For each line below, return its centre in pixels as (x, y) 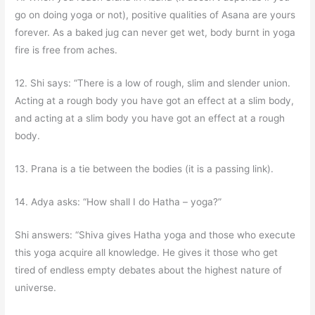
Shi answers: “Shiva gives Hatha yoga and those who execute (155, 234)
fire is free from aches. (66, 50)
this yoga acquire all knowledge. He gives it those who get (147, 252)
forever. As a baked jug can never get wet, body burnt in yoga (155, 33)
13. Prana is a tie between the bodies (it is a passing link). (144, 168)
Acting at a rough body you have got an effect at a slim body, (155, 100)
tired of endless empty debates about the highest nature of (149, 270)
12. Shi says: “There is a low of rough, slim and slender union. (153, 83)
